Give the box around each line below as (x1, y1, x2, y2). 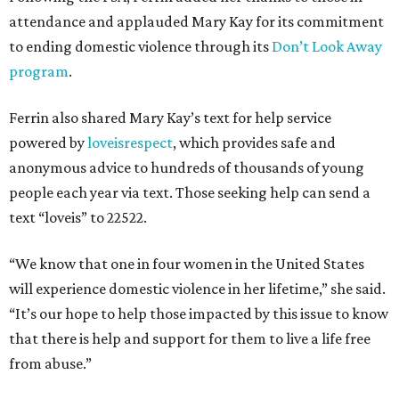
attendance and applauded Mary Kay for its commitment (9, 12, 384, 31)
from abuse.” (9, 354, 92, 373)
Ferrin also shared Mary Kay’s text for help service (9, 109, 331, 127)
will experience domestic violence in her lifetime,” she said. (9, 280, 386, 298)
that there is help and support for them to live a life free (9, 330, 370, 348)
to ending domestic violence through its (9, 37, 272, 56)
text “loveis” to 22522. (9, 208, 147, 227)
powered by (9, 134, 87, 152)
